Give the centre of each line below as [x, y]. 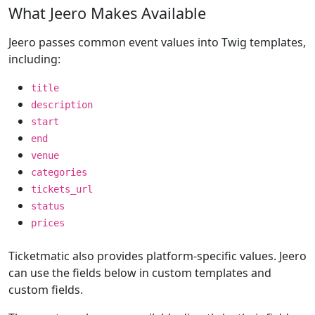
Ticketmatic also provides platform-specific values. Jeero [157, 256]
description [62, 105]
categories [59, 172]
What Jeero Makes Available [107, 13]
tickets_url [62, 189]
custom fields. [46, 290]
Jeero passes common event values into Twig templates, [157, 42]
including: [34, 59]
